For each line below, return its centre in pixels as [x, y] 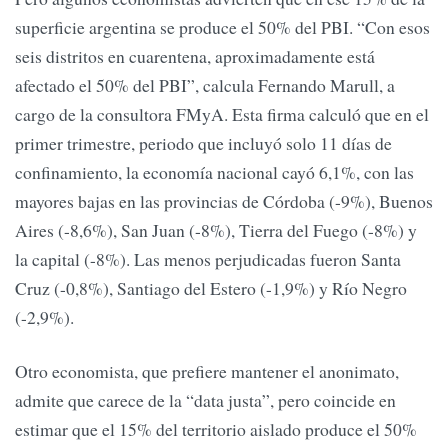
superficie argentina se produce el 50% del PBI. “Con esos [222, 27]
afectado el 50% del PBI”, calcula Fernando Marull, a [205, 85]
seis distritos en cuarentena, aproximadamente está [195, 56]
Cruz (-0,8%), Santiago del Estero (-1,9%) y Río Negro [211, 288]
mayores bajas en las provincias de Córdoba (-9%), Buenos [224, 201]
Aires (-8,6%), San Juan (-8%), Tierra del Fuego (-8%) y [216, 230]
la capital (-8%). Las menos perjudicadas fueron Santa [208, 259]
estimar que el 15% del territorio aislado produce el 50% [216, 428]
